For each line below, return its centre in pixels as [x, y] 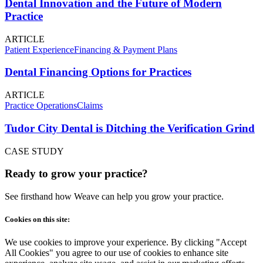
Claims [90, 106]
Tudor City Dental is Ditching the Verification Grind [130, 128]
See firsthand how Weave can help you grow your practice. [114, 196]
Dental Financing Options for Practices [98, 72]
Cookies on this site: [37, 220]
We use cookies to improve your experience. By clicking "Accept [126, 242]
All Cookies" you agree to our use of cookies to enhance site [117, 253]
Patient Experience [39, 49]
